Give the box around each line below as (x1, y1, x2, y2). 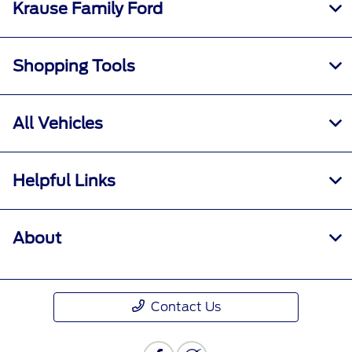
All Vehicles (13, 114, 103, 134)
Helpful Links (13, 171, 115, 191)
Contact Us (150, 299, 221, 315)
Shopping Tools (13, 57, 135, 76)
